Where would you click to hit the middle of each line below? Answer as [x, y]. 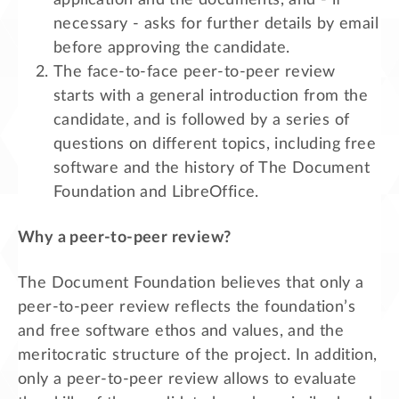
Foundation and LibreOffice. [156, 192]
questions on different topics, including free [215, 144]
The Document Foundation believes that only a [191, 283]
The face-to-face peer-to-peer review [195, 72]
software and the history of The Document [212, 168]
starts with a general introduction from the [211, 96]
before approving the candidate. [172, 48]
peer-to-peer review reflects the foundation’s [187, 307]
